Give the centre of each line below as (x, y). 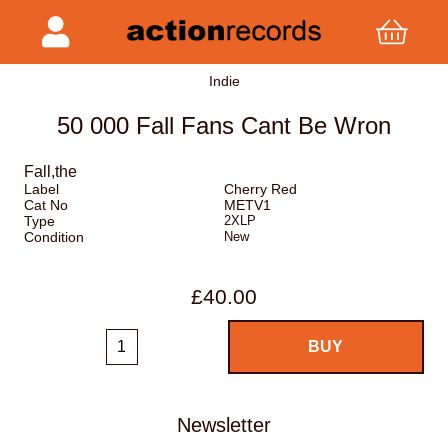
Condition (54, 237)
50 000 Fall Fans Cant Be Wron (223, 126)
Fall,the (50, 172)
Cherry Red (260, 189)
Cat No (46, 205)
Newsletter (224, 424)
